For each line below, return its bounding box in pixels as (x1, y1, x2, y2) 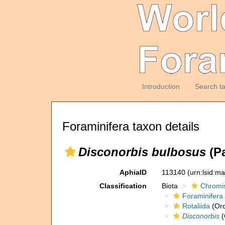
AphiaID (119, 168, 147, 176)
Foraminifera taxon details (62, 120, 199, 133)
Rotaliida (182, 202, 210, 210)
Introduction (142, 82, 180, 90)
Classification (99, 182, 147, 190)
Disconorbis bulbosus (78, 145, 206, 159)
